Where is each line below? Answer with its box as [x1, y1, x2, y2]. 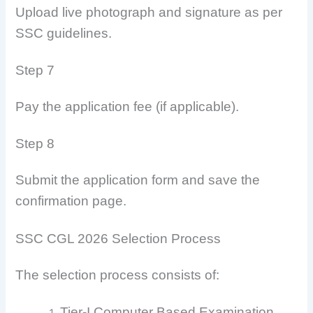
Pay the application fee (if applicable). [15, 99, 240, 115]
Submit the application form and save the [15, 173, 261, 188]
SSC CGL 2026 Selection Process [15, 231, 221, 246]
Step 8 [15, 136, 55, 152]
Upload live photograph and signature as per [15, 4, 283, 20]
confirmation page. [15, 194, 127, 209]
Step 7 [15, 63, 55, 78]
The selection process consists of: [15, 267, 220, 282]
